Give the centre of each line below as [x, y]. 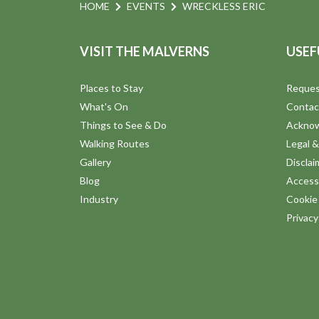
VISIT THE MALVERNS [145, 52]
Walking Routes [115, 144]
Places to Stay [111, 88]
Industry [99, 199]
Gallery [95, 162]
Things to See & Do [123, 125]
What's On [104, 107]
